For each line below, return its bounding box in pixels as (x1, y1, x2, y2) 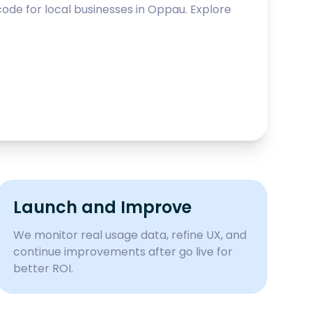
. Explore (185, 1, 231, 17)
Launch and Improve (13, 196, 192, 219)
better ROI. (13, 260, 73, 276)
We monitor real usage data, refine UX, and (13, 227, 247, 243)
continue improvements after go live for (13, 244, 233, 260)
